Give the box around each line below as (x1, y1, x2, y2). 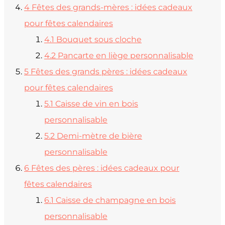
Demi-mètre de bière (57, 131, 142, 141)
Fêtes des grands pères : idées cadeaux (31, 66, 187, 76)
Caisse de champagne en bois (56, 195, 176, 205)
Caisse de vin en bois (55, 98, 138, 108)
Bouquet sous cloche (56, 34, 142, 44)
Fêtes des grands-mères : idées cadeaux (32, 2, 192, 12)
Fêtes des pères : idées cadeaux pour (31, 163, 179, 173)
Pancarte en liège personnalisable (58, 50, 193, 60)
